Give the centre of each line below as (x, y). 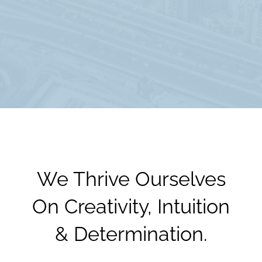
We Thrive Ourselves (131, 179)
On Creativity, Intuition (131, 206)
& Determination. (131, 234)
